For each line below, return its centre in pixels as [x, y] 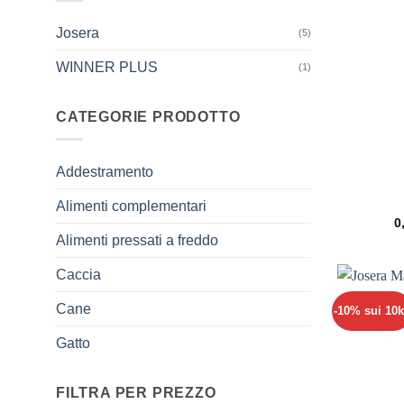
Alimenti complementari [131, 206]
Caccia [78, 275]
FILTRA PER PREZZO [136, 393]
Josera [78, 33]
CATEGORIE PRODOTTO [148, 117]
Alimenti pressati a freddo [137, 240]
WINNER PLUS [107, 68]
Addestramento [105, 172]
